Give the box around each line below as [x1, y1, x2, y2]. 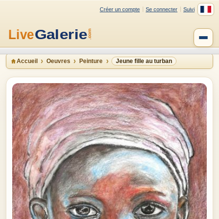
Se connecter [146, 6, 177, 12]
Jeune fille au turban [116, 58, 172, 65]
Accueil [17, 58, 38, 65]
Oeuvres [46, 58, 70, 65]
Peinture [79, 58, 103, 65]
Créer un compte [100, 6, 140, 12]
